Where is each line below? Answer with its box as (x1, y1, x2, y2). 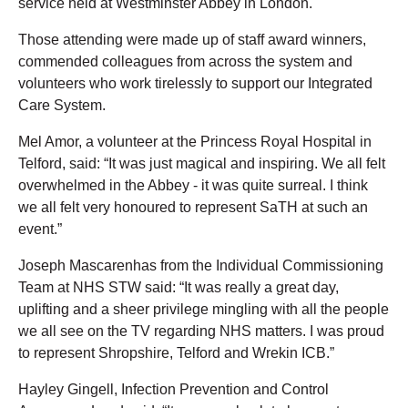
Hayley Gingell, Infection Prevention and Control (18, 381, 329, 397)
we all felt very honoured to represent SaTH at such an (18, 199, 368, 215)
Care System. (18, 97, 106, 113)
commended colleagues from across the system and (18, 53, 352, 69)
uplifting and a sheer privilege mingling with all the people (18, 301, 389, 317)
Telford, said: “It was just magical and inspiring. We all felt (18, 155, 385, 171)
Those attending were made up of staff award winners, (18, 31, 366, 47)
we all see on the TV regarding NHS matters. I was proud (18, 322, 384, 339)
